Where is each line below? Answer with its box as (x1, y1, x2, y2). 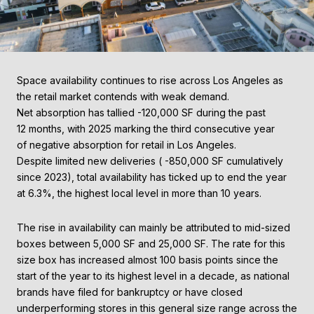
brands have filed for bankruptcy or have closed (17, 286, 243, 299)
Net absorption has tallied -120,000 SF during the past (17, 106, 266, 118)
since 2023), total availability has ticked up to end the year (17, 170, 287, 183)
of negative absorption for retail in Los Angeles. (17, 138, 236, 151)
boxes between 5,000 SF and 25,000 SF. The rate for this (17, 238, 285, 250)
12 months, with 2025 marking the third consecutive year (17, 122, 275, 135)
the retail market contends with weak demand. (17, 90, 229, 102)
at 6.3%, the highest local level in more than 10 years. (17, 186, 261, 199)
